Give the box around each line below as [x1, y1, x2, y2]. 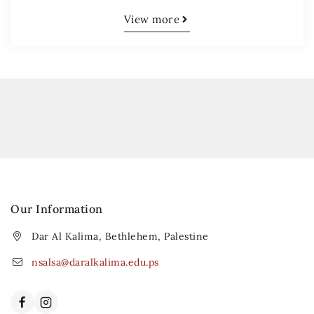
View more [123, 13, 180, 26]
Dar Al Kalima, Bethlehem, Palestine [32, 230, 209, 243]
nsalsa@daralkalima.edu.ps [32, 256, 159, 269]
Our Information [11, 202, 103, 217]
